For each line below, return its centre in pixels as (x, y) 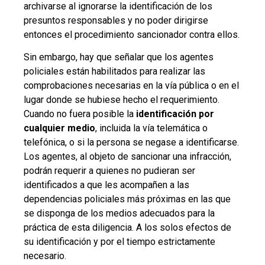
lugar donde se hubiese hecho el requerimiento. (122, 100)
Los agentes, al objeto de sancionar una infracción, (127, 156)
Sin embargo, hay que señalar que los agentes (119, 57)
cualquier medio (59, 128)
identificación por (175, 114)
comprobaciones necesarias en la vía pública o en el (131, 85)
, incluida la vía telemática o (151, 128)
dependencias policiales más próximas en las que (127, 199)
